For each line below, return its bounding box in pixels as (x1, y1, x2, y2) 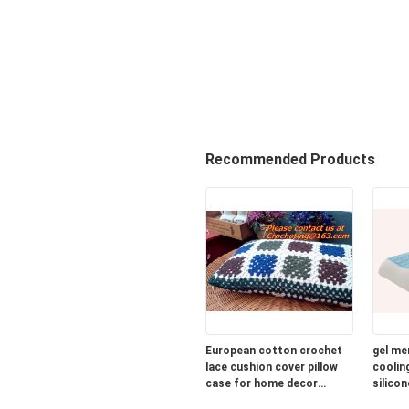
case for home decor (204, 377, 318, 390)
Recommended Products (204, 151, 375, 168)
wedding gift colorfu (204, 393, 314, 406)
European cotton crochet (204, 344, 342, 357)
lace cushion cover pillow (204, 361, 338, 373)
